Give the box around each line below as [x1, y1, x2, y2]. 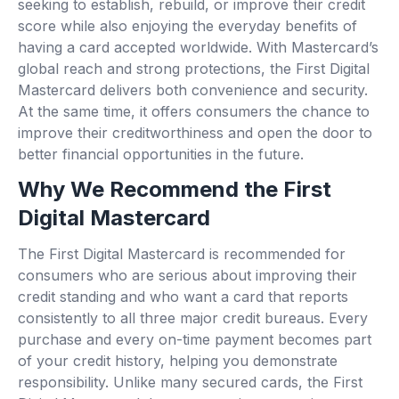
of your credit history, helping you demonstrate [18, 352, 338, 370]
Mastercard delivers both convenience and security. [18, 81, 368, 100]
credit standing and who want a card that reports [18, 288, 348, 306]
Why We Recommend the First [18, 176, 331, 203]
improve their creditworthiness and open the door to [18, 124, 372, 142]
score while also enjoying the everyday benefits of [18, 17, 357, 36]
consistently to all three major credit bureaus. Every [18, 309, 368, 328]
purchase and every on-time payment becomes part [18, 330, 371, 349]
